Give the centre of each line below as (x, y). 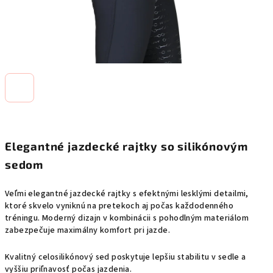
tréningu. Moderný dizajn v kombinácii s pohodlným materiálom (127, 218)
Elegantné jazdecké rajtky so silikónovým (126, 146)
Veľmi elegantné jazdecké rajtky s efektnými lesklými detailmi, (127, 194)
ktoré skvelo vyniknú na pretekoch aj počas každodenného (119, 206)
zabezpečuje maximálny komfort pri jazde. (87, 230)
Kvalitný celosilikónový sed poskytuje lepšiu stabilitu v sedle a (126, 257)
